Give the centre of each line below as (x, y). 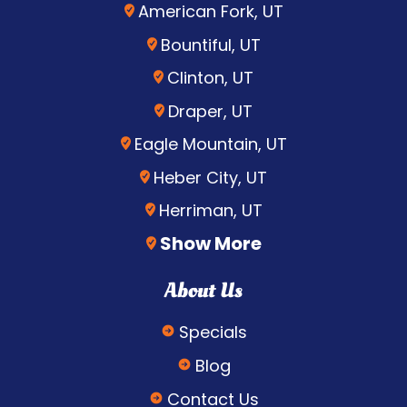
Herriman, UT (210, 211)
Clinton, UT (210, 78)
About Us (203, 290)
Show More (210, 243)
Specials (213, 332)
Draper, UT (210, 111)
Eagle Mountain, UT (210, 144)
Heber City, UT (210, 177)
